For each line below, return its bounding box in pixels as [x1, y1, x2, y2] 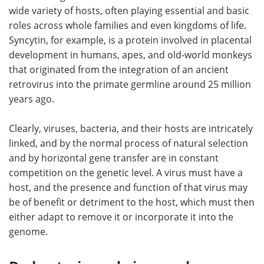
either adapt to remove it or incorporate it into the [9, 210, 233, 223]
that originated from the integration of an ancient [9, 62, 229, 76]
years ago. [9, 92, 54, 105]
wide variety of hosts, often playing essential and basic [9, 4, 249, 17]
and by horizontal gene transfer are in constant [9, 151, 219, 164]
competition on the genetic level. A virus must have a [9, 166, 243, 179]
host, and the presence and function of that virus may [9, 180, 247, 194]
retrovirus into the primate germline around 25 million [9, 77, 251, 91]
